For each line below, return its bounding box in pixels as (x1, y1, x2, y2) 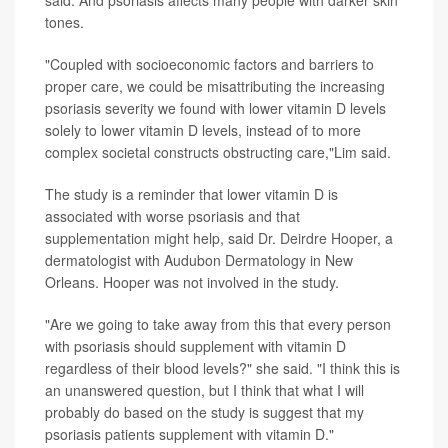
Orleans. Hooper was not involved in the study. (45, 272, 339, 293)
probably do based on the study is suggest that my (45, 402, 364, 423)
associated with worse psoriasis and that (45, 206, 300, 227)
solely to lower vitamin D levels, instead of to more (45, 120, 361, 141)
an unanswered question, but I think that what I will (45, 380, 364, 401)
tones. (45, 12, 84, 33)
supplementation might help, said (45, 228, 258, 249)
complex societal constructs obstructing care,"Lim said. (45, 142, 391, 163)
